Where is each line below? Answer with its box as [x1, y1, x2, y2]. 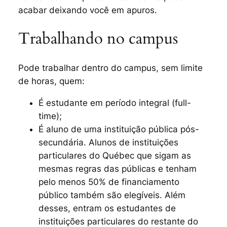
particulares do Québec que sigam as [38, 150, 191, 161]
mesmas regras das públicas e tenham [38, 163, 197, 174]
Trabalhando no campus [18, 28, 178, 50]
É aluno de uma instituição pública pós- [38, 124, 199, 134]
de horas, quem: [18, 75, 85, 86]
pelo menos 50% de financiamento [38, 176, 179, 187]
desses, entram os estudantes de [38, 203, 176, 213]
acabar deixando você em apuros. [18, 5, 157, 15]
